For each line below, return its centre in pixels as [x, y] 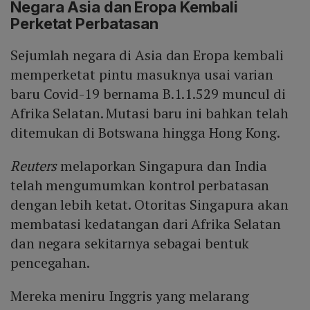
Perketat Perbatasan [85, 24]
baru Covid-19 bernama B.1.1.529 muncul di [148, 94]
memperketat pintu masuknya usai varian [142, 75]
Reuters [34, 166]
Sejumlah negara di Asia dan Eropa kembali [147, 55]
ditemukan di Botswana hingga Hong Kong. [146, 133]
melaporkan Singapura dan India [162, 166]
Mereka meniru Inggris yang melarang [130, 296]
